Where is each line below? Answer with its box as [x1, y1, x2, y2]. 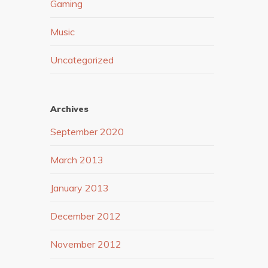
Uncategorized [50, 54, 114, 66]
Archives [50, 103, 89, 115]
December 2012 [50, 210, 121, 223]
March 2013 [50, 154, 104, 166]
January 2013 [50, 182, 109, 194]
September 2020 [50, 126, 124, 138]
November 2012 [50, 238, 122, 251]
